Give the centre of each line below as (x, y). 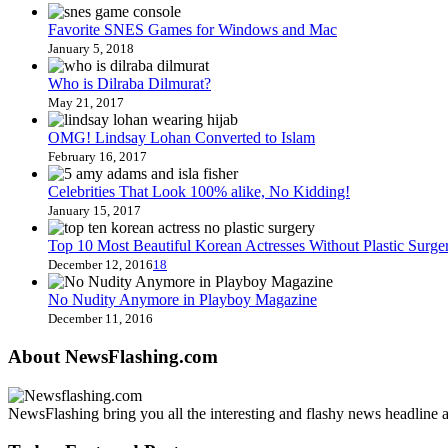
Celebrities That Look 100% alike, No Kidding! (199, 192)
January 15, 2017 (94, 211)
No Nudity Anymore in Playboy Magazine (182, 300)
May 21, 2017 (86, 103)
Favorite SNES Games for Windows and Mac (192, 30)
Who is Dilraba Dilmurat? (129, 84)
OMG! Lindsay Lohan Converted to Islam (181, 138)
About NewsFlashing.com (113, 356)
